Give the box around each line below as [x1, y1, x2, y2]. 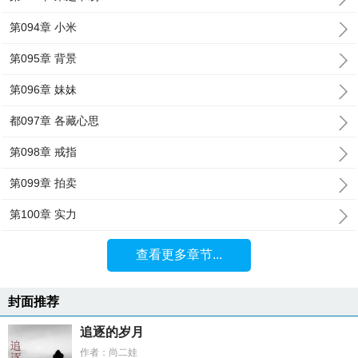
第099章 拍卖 [10, 177, 78, 189]
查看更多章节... [135, 248, 222, 261]
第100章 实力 [10, 208, 78, 221]
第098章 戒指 [10, 145, 78, 158]
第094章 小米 [10, 21, 78, 34]
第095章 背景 [10, 52, 78, 65]
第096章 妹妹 [10, 83, 78, 96]
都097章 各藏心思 [10, 114, 100, 127]
